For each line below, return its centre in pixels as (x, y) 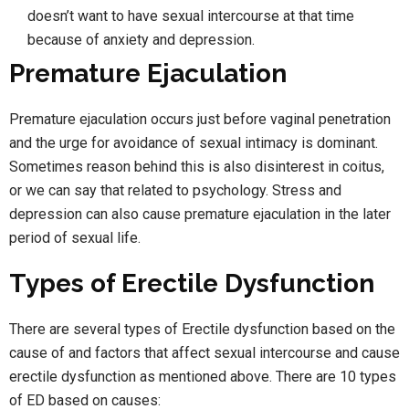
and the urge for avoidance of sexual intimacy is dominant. (194, 142)
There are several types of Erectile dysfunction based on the (202, 329)
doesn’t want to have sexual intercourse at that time (191, 16)
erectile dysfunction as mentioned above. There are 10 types (203, 376)
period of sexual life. (75, 237)
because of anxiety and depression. (141, 39)
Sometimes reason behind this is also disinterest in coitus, (197, 166)
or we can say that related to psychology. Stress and (175, 190)
